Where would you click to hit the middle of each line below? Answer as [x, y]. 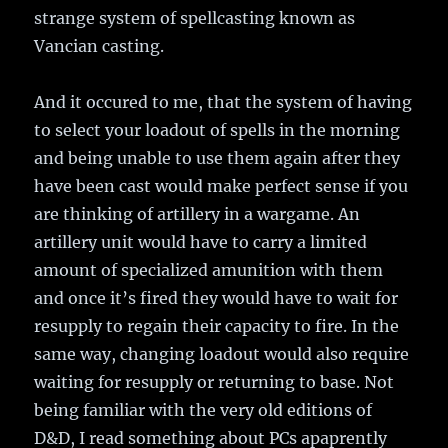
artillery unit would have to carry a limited [201, 242]
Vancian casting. [99, 46]
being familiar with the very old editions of [203, 410]
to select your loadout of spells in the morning [217, 130]
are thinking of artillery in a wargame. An [197, 214]
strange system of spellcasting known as [195, 18]
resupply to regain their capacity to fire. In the [217, 326]
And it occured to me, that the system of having [223, 102]
